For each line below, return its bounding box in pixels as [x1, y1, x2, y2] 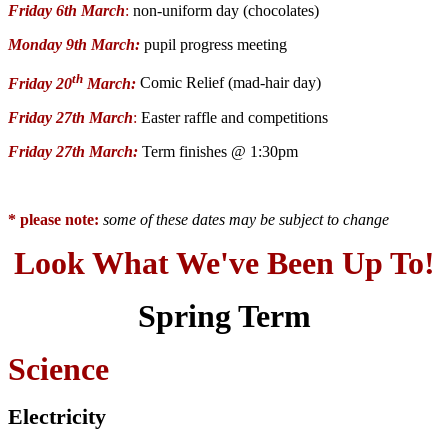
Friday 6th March [8, 2, 125, 20]
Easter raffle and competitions [137, 108, 328, 126]
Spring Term [137, 297, 311, 334]
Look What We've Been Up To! [13, 244, 435, 281]
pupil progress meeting [140, 36, 287, 54]
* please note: [8, 210, 99, 228]
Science [8, 350, 109, 387]
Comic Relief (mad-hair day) [140, 74, 321, 92]
